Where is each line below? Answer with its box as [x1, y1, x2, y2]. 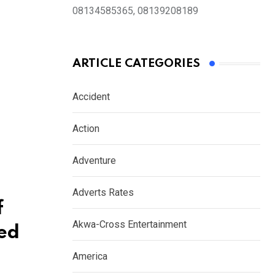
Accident [72, 91, 110, 103]
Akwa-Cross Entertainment [72, 219, 187, 231]
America [72, 250, 107, 263]
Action [72, 123, 99, 135]
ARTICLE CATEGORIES [72, 58, 200, 70]
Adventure [72, 155, 116, 167]
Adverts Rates [72, 187, 134, 199]
